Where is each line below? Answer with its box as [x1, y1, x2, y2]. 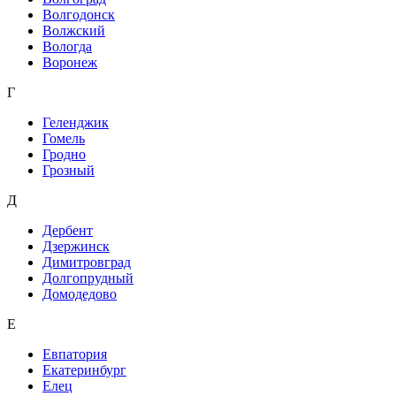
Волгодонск [42, 6, 115, 22]
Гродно [42, 146, 86, 162]
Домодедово [42, 286, 117, 301]
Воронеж [42, 54, 97, 70]
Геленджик [42, 114, 109, 130]
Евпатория [42, 346, 107, 362]
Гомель [42, 130, 85, 146]
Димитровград [42, 254, 131, 270]
